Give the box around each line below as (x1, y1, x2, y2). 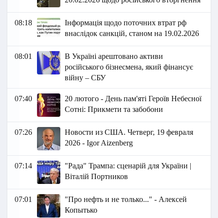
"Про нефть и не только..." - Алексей (65, 195, 187, 204)
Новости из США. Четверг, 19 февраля (65, 128, 194, 137)
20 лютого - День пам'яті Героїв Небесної (65, 94, 202, 103)
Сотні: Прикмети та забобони (65, 105, 163, 114)
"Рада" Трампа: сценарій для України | (65, 162, 192, 170)
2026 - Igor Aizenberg (65, 139, 133, 147)
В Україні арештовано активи (65, 52, 163, 61)
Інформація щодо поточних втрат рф (65, 18, 187, 27)
